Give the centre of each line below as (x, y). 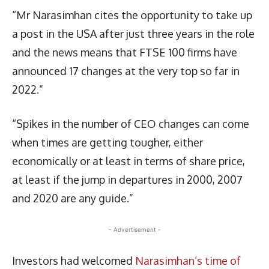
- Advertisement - (134, 229)
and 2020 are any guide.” (73, 198)
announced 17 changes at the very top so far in (126, 71)
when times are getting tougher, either (107, 142)
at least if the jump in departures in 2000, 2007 (127, 179)
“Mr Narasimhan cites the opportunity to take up (132, 15)
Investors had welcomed (74, 260)
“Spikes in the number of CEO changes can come (131, 123)
